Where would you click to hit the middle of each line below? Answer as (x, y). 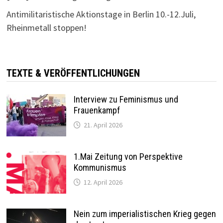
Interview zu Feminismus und (126, 99)
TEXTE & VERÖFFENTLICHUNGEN (73, 73)
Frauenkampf (97, 110)
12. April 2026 (103, 182)
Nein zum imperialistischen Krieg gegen (145, 214)
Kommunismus (100, 167)
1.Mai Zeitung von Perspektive (128, 156)
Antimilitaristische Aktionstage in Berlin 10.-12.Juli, (101, 14)
